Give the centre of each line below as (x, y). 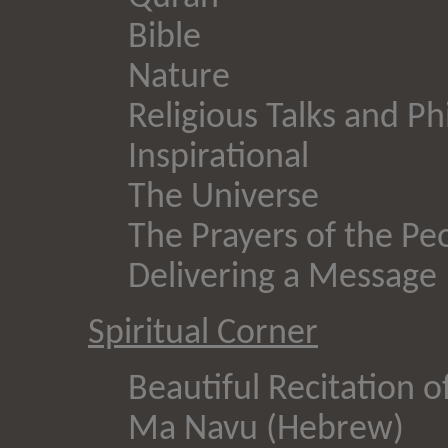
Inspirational (218, 157)
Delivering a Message (282, 277)
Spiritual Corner (203, 333)
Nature (179, 77)
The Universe (223, 197)
